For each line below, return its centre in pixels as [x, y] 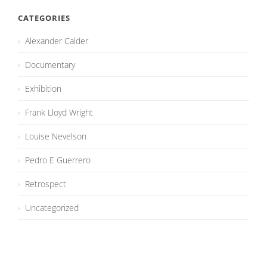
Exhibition [43, 89]
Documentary [50, 65]
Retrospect [46, 184]
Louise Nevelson [56, 136]
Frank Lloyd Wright [59, 112]
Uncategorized [52, 208]
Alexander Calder [57, 41]
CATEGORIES [44, 18]
